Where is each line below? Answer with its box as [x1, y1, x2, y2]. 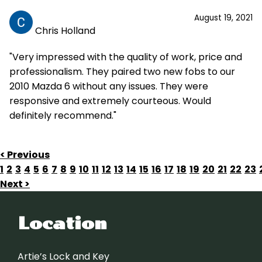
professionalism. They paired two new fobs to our [9, 65, 235, 78]
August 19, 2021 [194, 12, 253, 23]
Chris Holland [35, 24, 95, 37]
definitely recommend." [9, 109, 116, 122]
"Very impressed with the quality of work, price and [9, 50, 242, 64]
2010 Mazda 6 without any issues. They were [9, 80, 208, 93]
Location [18, 213, 107, 234]
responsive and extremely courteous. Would [9, 94, 211, 108]
